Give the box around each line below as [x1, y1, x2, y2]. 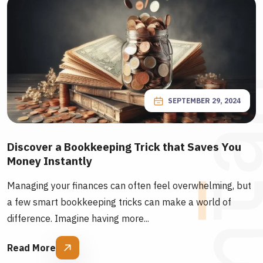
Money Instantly [7, 154, 92, 168]
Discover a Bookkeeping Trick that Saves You [7, 140, 241, 154]
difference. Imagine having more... [7, 213, 149, 224]
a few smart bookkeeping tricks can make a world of [7, 196, 231, 208]
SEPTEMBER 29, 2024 [168, 96, 241, 105]
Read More [7, 242, 56, 254]
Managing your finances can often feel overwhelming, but [7, 180, 251, 191]
